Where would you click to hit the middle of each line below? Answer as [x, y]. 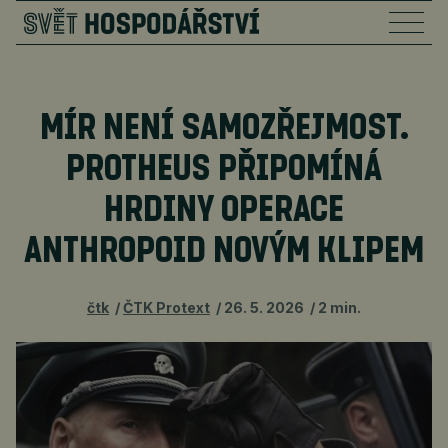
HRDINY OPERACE [224, 211]
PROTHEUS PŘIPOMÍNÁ [224, 170]
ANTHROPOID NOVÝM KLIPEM [224, 252]
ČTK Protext [166, 307]
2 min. [339, 307]
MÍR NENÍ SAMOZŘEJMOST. [224, 129]
